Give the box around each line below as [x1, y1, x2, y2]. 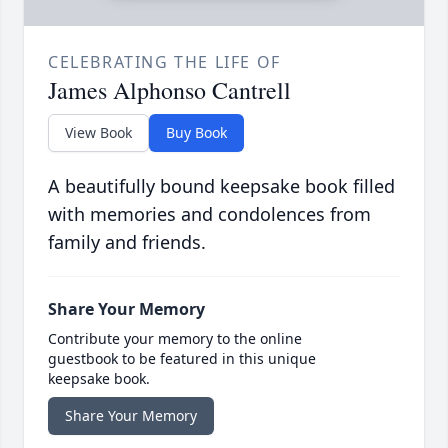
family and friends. [48, 230, 206, 255]
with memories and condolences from [48, 202, 371, 227]
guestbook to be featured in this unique [48, 349, 316, 369]
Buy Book [166, 123, 227, 143]
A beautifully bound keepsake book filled [48, 174, 395, 199]
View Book [65, 123, 132, 143]
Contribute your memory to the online [48, 329, 302, 349]
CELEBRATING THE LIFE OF [48, 51, 281, 74]
